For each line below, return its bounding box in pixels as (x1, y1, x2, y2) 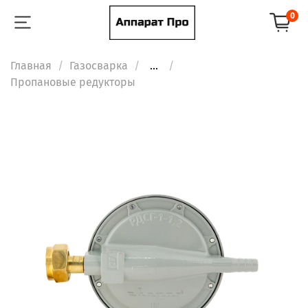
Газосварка (69, 58, 128, 72)
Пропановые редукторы (10, 75, 135, 89)
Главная (10, 58, 52, 72)
